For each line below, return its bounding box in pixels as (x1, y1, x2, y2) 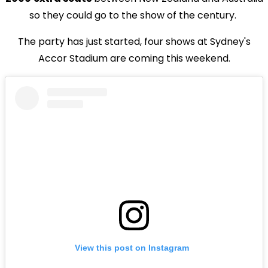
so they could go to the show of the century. (29, 8, 239, 22)
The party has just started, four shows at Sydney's (17, 34, 251, 48)
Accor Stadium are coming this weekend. (38, 51, 230, 65)
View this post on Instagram (75, 242, 190, 252)
